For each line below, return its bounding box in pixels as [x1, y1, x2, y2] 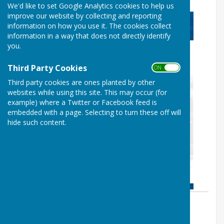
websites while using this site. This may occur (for [7, 87, 167, 97]
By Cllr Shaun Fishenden [15, 198, 122, 211]
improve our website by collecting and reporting [7, 10, 161, 20]
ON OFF [154, 63, 176, 71]
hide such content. [7, 117, 66, 127]
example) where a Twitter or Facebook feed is [7, 97, 157, 107]
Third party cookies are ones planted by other [7, 77, 155, 87]
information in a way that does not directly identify [7, 30, 170, 40]
